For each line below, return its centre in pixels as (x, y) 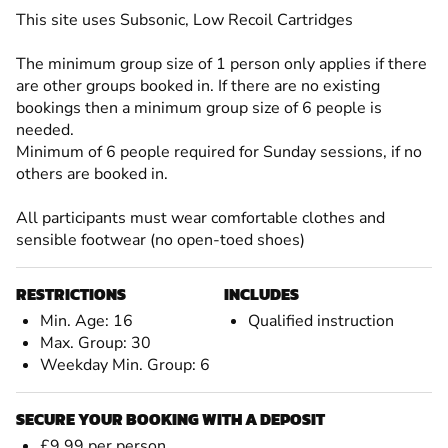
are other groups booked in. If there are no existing (198, 85)
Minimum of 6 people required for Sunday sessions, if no (219, 151)
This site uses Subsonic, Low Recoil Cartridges (184, 19)
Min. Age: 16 (86, 320)
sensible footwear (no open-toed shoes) (160, 239)
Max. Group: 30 (95, 342)
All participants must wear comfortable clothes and (200, 217)
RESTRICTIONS (71, 293)
